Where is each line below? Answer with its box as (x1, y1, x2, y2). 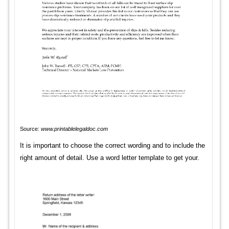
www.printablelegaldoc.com (40, 125, 108, 132)
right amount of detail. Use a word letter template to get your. (19, 153, 199, 162)
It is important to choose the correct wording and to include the (19, 141, 205, 149)
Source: (19, 125, 41, 132)
